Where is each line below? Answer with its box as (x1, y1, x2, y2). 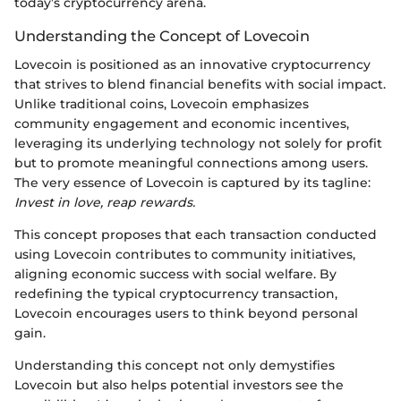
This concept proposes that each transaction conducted (14, 226, 377, 243)
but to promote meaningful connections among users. (14, 155, 368, 172)
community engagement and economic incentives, (14, 115, 349, 132)
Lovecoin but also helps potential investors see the (14, 377, 344, 394)
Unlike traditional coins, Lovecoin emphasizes (14, 96, 309, 113)
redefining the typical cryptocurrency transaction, (14, 286, 337, 303)
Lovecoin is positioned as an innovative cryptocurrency (14, 56, 371, 73)
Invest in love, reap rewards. (14, 194, 195, 211)
